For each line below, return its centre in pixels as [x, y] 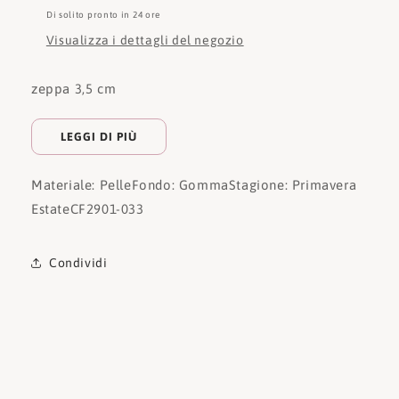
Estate [51, 209]
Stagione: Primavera [293, 185]
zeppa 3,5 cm [74, 89]
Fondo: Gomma [180, 185]
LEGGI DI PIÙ [99, 137]
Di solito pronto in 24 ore [103, 15]
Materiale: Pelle [81, 185]
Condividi [78, 262]
